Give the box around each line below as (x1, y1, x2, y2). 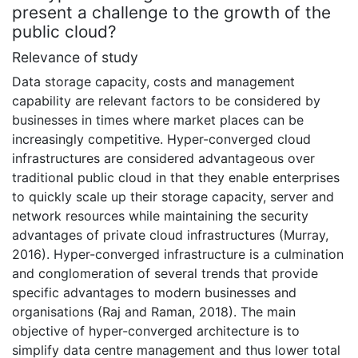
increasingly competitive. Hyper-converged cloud (12, 130, 311, 147)
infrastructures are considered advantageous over (12, 149, 315, 166)
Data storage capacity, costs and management (12, 73, 295, 89)
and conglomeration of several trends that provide (12, 265, 318, 281)
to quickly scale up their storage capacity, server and (12, 188, 334, 205)
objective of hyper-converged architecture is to (12, 322, 300, 339)
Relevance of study (12, 48, 138, 66)
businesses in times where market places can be (12, 111, 304, 128)
